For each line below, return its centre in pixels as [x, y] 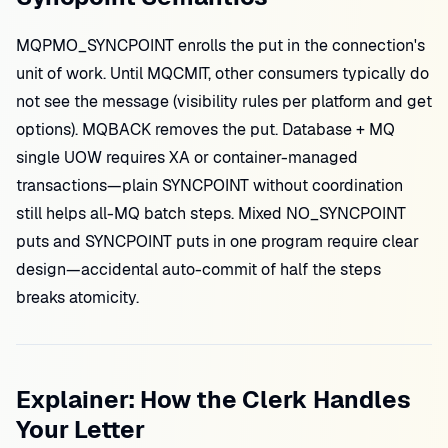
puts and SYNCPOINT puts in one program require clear [217, 241]
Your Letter [80, 429]
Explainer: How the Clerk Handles [213, 399]
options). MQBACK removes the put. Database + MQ [205, 129]
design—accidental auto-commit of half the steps [198, 269]
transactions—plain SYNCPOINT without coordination [209, 185]
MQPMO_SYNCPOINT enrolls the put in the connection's [220, 45]
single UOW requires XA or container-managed [187, 157]
